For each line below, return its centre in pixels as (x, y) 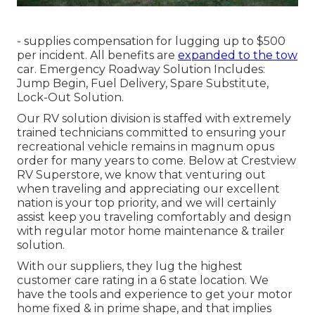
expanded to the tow (238, 56)
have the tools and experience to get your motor (155, 295)
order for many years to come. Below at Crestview (156, 161)
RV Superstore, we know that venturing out (141, 175)
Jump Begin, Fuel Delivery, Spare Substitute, (143, 84)
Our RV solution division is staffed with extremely (154, 119)
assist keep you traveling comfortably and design (154, 217)
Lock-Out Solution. (70, 98)
